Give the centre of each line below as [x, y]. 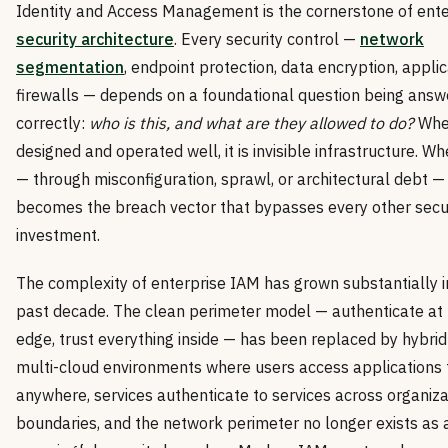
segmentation [70, 67]
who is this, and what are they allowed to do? [251, 123]
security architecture [95, 39]
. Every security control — [267, 39]
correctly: [52, 123]
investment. [58, 235]
